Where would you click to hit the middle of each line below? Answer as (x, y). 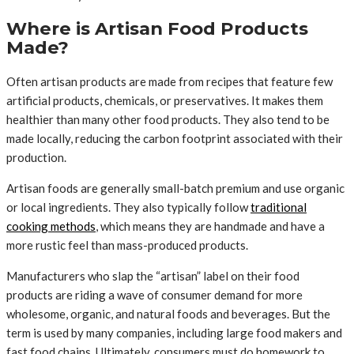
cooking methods (51, 226)
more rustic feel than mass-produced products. (127, 245)
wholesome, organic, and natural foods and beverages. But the (168, 313)
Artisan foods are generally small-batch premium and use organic (175, 188)
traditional (279, 207)
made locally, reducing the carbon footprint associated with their (175, 138)
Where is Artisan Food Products (157, 28)
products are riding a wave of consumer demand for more (154, 294)
